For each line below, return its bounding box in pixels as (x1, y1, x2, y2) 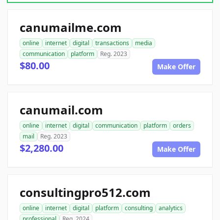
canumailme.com (20, 19, 122, 36)
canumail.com (20, 102, 103, 118)
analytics (159, 204, 183, 213)
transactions (95, 39, 129, 48)
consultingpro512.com (20, 184, 151, 201)
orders (173, 121, 191, 130)
